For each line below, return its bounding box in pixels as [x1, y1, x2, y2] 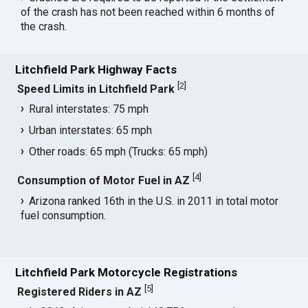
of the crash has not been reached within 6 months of [21, 5, 276, 19]
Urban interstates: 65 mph [29, 124, 153, 137]
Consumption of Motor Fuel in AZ [17, 174, 190, 188]
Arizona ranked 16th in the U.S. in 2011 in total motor [29, 194, 279, 208]
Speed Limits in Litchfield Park [17, 82, 175, 96]
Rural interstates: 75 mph [29, 102, 149, 116]
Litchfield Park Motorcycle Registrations [15, 265, 238, 279]
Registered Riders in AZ [17, 285, 142, 299]
